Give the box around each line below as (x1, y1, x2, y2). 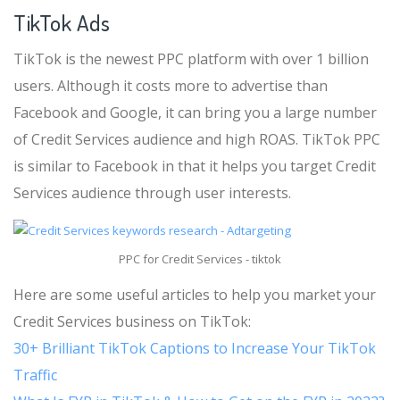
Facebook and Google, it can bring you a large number (13, 103, 377, 123)
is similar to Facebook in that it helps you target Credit (13, 156, 376, 177)
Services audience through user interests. (13, 183, 291, 204)
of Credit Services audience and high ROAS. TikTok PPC (13, 129, 380, 150)
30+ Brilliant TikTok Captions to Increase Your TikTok (13, 338, 376, 359)
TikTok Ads (13, 9, 110, 37)
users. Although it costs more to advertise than (13, 76, 328, 96)
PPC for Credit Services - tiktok (119, 251, 281, 268)
